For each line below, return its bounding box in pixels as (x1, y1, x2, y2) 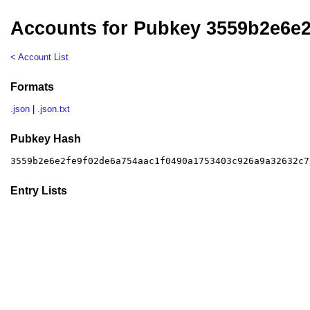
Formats (10, 80, 55, 93)
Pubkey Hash (10, 132, 82, 145)
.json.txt (37, 104, 71, 115)
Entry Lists (10, 184, 68, 197)
